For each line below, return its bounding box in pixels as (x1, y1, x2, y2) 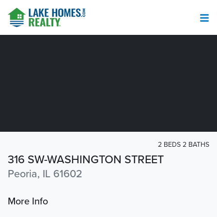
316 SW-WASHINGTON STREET (8, 153, 164, 167)
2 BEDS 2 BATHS (158, 140, 209, 149)
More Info (8, 196, 48, 208)
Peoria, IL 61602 (8, 168, 82, 181)
